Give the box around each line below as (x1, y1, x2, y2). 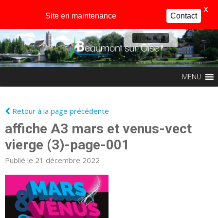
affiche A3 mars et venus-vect (5, 120, 192, 137)
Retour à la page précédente (10, 106, 109, 116)
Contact (170, 12, 197, 20)
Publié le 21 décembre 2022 (5, 155, 100, 165)
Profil (135, 33, 152, 42)
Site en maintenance (45, 12, 116, 20)
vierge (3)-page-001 (5, 136, 129, 153)
